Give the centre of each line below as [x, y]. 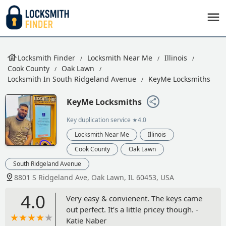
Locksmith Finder [46, 58]
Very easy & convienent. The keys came [134, 198]
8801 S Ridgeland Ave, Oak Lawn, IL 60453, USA [94, 177]
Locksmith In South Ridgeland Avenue [72, 79]
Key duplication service [99, 120]
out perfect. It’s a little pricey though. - [132, 209]
